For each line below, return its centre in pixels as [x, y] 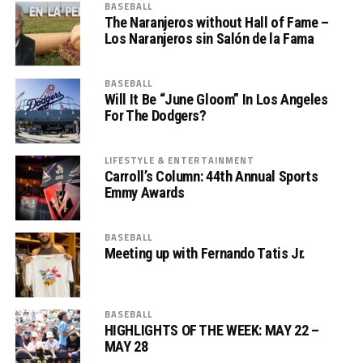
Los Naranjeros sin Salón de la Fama [209, 38]
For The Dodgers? [155, 115]
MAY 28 [126, 346]
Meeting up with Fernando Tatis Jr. [205, 253]
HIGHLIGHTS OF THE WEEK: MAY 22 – [211, 330]
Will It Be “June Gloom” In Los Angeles [216, 99]
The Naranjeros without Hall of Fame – [216, 22]
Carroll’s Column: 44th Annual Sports [211, 176]
